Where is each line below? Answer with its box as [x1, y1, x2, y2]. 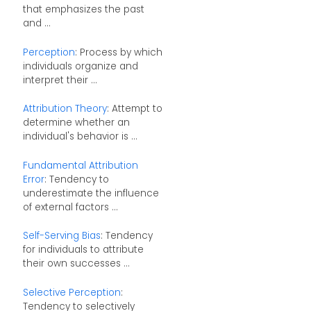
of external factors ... [22, 200, 118, 214]
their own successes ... [22, 257, 130, 271]
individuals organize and [22, 59, 138, 73]
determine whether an [22, 116, 130, 130]
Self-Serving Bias [22, 229, 101, 243]
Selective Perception [22, 285, 121, 299]
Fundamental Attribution [22, 158, 138, 172]
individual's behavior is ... [22, 130, 137, 144]
